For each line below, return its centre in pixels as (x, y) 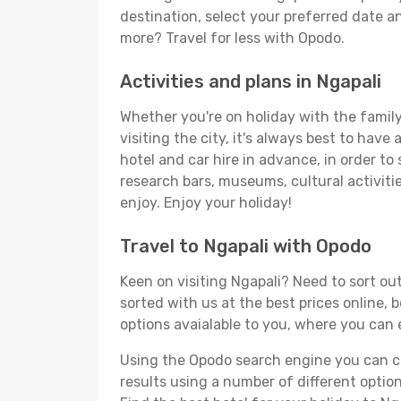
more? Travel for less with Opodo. (232, 38)
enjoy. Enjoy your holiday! (206, 203)
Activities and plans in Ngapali (251, 81)
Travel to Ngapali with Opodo (246, 246)
